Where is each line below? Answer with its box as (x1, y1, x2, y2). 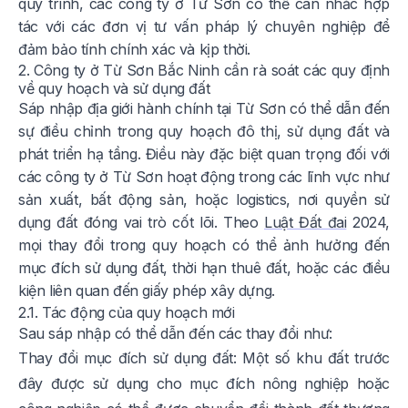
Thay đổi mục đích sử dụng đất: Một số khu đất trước (18, 349, 390, 368)
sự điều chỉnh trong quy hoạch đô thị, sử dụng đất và (18, 122, 390, 141)
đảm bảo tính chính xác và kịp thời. (18, 40, 251, 59)
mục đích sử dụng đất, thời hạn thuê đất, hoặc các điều (18, 259, 390, 278)
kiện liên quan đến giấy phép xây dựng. (18, 281, 275, 301)
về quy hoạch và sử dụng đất (18, 79, 210, 98)
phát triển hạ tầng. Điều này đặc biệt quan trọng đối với (18, 145, 390, 164)
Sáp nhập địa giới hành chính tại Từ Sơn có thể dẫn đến (18, 99, 390, 118)
